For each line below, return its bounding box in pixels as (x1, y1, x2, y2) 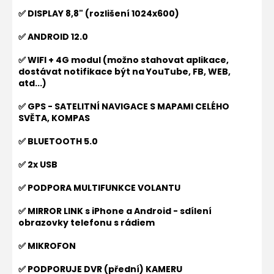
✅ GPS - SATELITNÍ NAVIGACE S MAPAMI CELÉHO (18, 100, 229, 113)
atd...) (18, 77, 46, 89)
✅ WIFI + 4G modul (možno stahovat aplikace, (18, 54, 229, 66)
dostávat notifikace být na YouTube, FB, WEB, (18, 65, 231, 78)
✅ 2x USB (18, 158, 57, 171)
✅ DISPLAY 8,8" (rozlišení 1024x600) (18, 7, 179, 20)
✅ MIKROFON (18, 240, 76, 252)
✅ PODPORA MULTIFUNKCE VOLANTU (18, 182, 180, 194)
